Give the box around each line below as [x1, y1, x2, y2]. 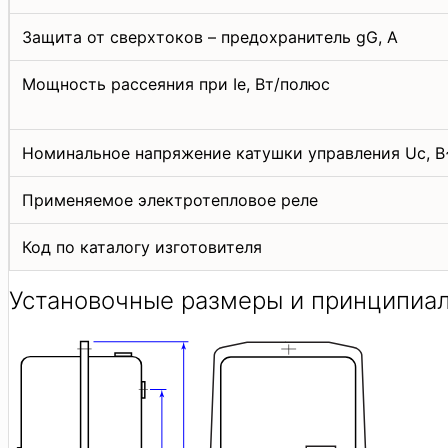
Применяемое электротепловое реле [22, 189, 318, 210]
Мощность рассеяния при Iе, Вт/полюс [22, 73, 330, 94]
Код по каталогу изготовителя [22, 236, 262, 257]
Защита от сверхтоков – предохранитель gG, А [22, 26, 398, 47]
